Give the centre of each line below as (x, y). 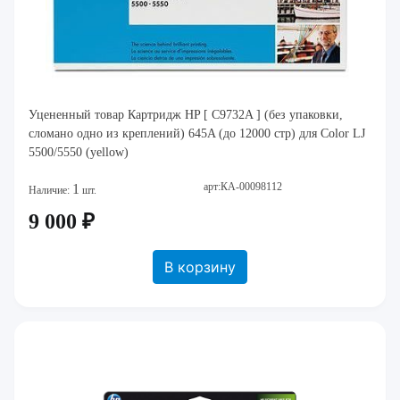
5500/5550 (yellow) (79, 152)
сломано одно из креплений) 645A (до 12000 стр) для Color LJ (197, 133)
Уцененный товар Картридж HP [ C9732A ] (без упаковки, (186, 115)
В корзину (200, 267)
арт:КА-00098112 (243, 187)
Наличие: (50, 190)
